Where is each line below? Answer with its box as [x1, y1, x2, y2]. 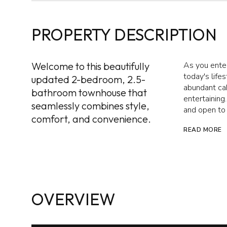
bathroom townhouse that [31, 86, 147, 99]
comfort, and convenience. [31, 112, 151, 125]
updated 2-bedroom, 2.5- [31, 73, 145, 86]
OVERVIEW [31, 189, 115, 210]
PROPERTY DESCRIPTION [31, 24, 217, 45]
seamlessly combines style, [31, 99, 149, 112]
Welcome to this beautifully [31, 60, 149, 72]
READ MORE [183, 126, 222, 134]
